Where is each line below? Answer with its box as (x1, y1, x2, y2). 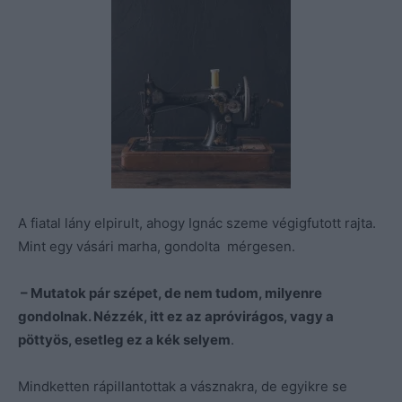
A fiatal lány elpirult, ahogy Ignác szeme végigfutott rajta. (18, 214, 376, 232)
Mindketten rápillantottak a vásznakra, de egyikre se (18, 377, 347, 395)
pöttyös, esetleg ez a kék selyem (18, 330, 231, 348)
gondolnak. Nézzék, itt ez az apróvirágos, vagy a (18, 307, 334, 325)
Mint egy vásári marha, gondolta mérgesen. (18, 237, 295, 255)
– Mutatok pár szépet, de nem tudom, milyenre (18, 284, 322, 301)
